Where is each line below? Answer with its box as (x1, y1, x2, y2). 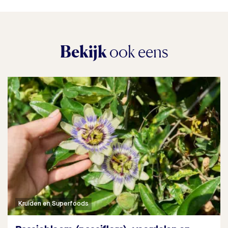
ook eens (109, 42, 168, 62)
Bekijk (60, 42, 109, 62)
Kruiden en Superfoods (18, 200, 89, 207)
